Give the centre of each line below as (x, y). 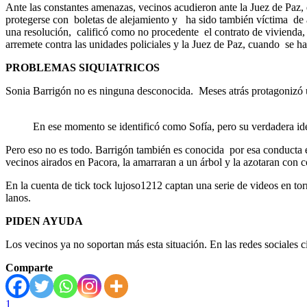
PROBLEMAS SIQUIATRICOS (83, 67)
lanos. (18, 197)
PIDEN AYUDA (44, 221)
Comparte (29, 267)
